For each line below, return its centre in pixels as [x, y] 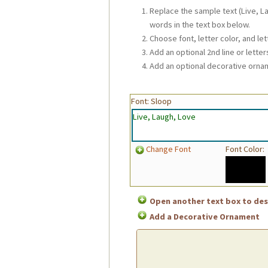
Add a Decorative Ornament [204, 217]
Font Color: [245, 149]
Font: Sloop [151, 101]
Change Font [169, 149]
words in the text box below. [200, 24]
